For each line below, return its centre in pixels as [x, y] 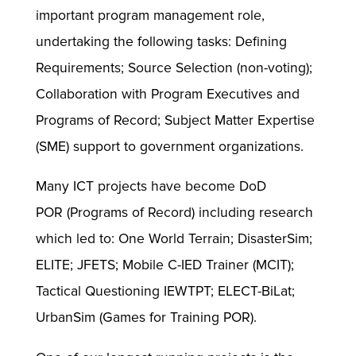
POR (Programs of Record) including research [174, 213]
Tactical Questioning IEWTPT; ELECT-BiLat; [165, 292]
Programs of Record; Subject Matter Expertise [175, 120]
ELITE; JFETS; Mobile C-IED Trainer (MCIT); [164, 265]
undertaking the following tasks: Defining [161, 41]
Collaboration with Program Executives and [167, 94]
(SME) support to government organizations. [171, 146]
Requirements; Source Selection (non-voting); [174, 68]
